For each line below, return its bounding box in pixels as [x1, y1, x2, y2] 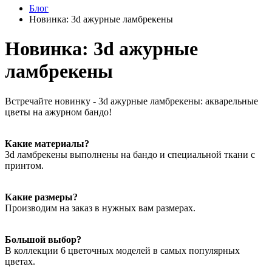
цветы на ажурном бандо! [5, 106, 112, 117]
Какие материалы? [5, 138, 89, 149]
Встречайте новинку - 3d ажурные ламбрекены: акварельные [5, 95, 258, 106]
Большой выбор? [5, 234, 81, 245]
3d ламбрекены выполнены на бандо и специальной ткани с [5, 149, 255, 160]
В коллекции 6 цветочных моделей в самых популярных [5, 245, 240, 256]
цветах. [5, 256, 35, 267]
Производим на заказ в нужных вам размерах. [5, 202, 195, 213]
